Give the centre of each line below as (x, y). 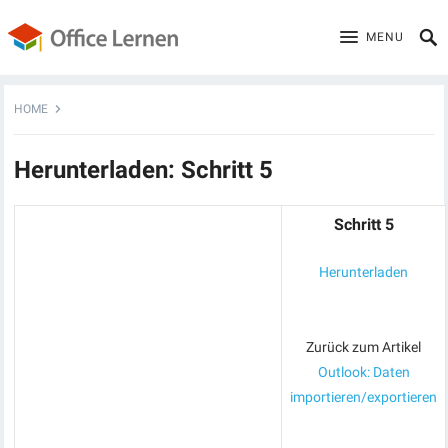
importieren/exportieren (364, 397)
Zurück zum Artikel (364, 347)
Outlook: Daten (363, 372)
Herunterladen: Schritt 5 (144, 170)
